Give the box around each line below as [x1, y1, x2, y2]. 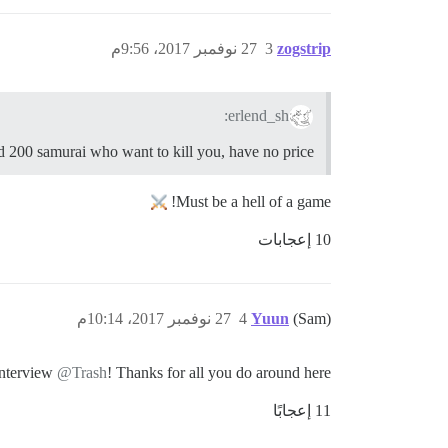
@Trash [57, 363, 107, 381]
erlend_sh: [228, 106, 290, 124]
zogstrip [277, 39, 331, 57]
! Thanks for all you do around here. [107, 363, 331, 381]
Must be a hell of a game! [176, 192, 331, 210]
